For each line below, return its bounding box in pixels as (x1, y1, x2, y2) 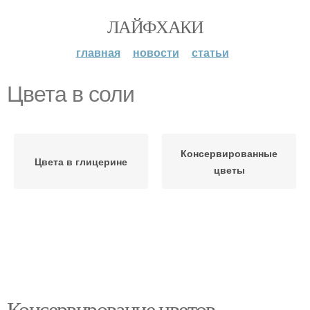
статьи (191, 44, 229, 60)
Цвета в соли (7, 82, 134, 107)
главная (75, 44, 120, 60)
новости (132, 44, 179, 60)
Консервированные (181, 146, 277, 160)
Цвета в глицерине (35, 154, 127, 168)
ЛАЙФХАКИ (107, 15, 203, 38)
